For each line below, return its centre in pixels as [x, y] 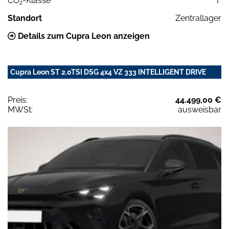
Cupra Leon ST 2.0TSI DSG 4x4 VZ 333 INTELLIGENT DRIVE [108, 72]
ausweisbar [200, 109]
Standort [25, 18]
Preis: [18, 100]
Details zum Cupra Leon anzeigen [83, 36]
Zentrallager [198, 18]
